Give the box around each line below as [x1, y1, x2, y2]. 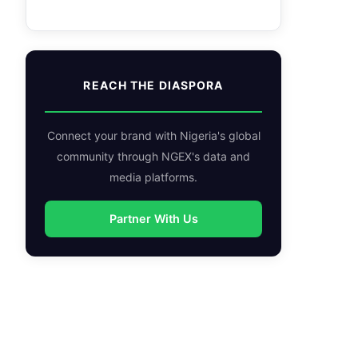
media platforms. [109, 170, 197, 184]
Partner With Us [109, 212, 198, 225]
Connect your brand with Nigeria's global [46, 129, 261, 142]
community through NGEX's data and [57, 149, 250, 163]
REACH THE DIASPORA [83, 78, 224, 92]
